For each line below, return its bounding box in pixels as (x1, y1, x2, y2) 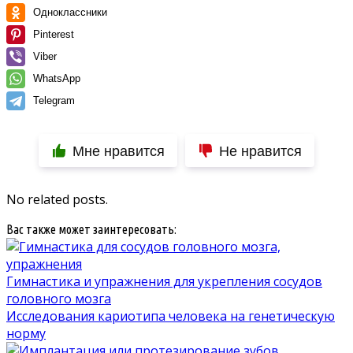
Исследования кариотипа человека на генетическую (6, 307, 335, 325)
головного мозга (6, 290, 111, 308)
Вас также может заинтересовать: (6, 222, 176, 237)
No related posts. (6, 191, 108, 209)
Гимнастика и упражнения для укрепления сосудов (6, 273, 322, 291)
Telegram (33, 95, 75, 107)
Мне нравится (72, 143, 165, 160)
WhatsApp (33, 72, 80, 85)
